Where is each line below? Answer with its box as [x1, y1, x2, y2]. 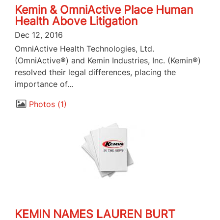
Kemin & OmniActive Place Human [15, 3, 193, 17]
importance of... [15, 79, 73, 89]
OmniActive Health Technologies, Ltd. [15, 44, 154, 54]
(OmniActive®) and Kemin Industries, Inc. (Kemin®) [15, 55, 201, 66]
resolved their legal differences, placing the [15, 67, 176, 78]
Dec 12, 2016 [15, 30, 63, 40]
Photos [28, 99, 55, 109]
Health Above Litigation [15, 14, 137, 28]
